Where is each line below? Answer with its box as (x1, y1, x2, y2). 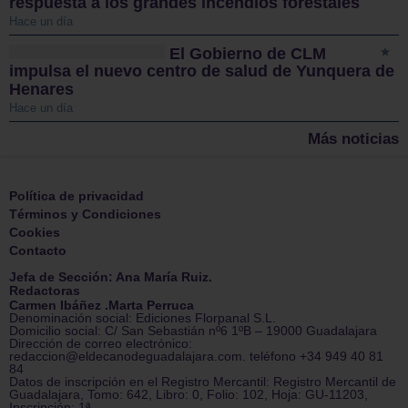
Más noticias (308, 129, 399, 148)
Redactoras (9, 283, 80, 299)
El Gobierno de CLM (169, 45, 327, 64)
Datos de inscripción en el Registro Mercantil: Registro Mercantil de (9, 373, 396, 389)
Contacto (9, 242, 66, 258)
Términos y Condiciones (9, 206, 161, 221)
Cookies (9, 224, 60, 240)
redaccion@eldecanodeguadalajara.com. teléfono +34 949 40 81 (9, 348, 383, 363)
